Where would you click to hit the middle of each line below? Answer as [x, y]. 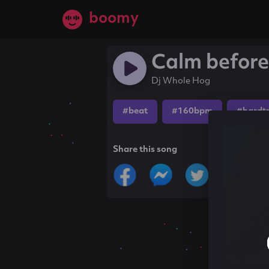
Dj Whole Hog [181, 81]
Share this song [145, 150]
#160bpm [192, 111]
